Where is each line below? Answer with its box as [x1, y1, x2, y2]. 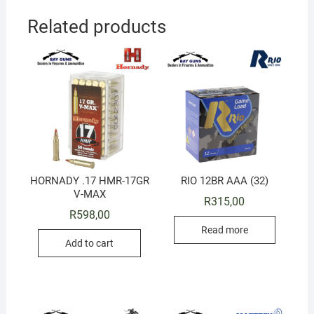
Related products [27, 16, 166, 38]
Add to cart [65, 238, 114, 250]
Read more [200, 224, 248, 236]
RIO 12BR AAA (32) [180, 175, 268, 188]
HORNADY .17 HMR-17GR [29, 175, 149, 188]
